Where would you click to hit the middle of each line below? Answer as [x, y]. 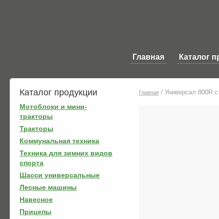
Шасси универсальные [60, 175]
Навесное [36, 199]
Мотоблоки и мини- [53, 107]
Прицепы [35, 212]
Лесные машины [48, 187]
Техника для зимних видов [66, 153]
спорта [32, 163]
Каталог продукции [58, 92]
